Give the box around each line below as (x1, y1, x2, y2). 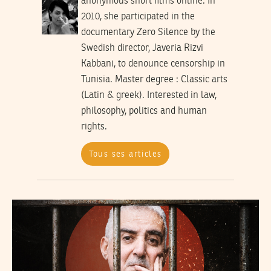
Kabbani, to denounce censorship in (80, 59, 225, 70)
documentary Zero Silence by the (80, 28, 215, 38)
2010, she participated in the (80, 12, 195, 22)
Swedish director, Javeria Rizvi (80, 44, 203, 54)
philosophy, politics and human (80, 106, 207, 117)
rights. (80, 122, 107, 132)
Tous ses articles (88, 149, 162, 158)
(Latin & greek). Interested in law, (80, 91, 217, 101)
